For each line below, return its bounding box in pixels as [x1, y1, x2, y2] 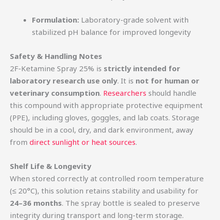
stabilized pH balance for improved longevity [32, 27, 191, 37]
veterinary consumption [10, 88, 100, 98]
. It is [117, 76, 136, 86]
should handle [146, 88, 196, 98]
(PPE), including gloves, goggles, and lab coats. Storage [10, 112, 199, 123]
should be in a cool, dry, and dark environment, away [10, 125, 193, 135]
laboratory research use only [10, 76, 117, 86]
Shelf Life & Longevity [10, 161, 91, 171]
